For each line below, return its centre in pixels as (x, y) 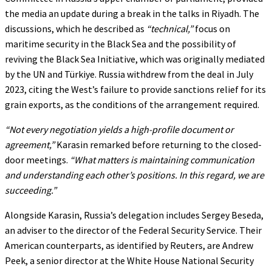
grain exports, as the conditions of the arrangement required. (132, 104)
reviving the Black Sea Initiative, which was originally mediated (135, 59)
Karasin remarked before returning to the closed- (158, 144)
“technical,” (170, 28)
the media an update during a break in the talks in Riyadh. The (132, 13)
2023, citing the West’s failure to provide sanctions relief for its (135, 89)
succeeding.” (31, 190)
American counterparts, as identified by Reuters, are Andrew (129, 245)
